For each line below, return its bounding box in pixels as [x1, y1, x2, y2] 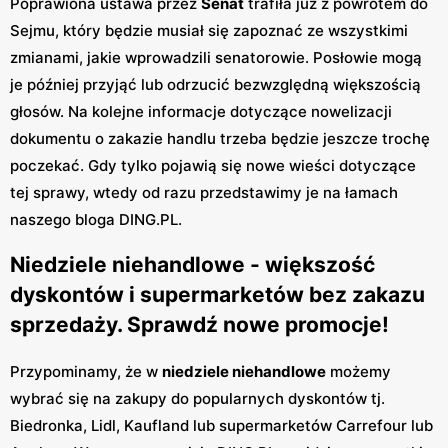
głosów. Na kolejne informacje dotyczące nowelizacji [10, 101, 392, 121]
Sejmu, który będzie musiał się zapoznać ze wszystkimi [10, 20, 408, 40]
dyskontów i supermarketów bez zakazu [10, 282, 425, 308]
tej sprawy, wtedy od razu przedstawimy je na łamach [10, 182, 398, 202]
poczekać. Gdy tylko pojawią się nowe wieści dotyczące [10, 155, 416, 175]
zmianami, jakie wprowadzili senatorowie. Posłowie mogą [10, 47, 422, 67]
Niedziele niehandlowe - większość [10, 252, 375, 278]
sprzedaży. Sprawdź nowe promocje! [10, 312, 389, 338]
